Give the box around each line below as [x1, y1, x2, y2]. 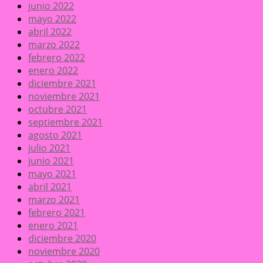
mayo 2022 [28, 12, 76, 26]
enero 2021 [28, 219, 78, 232]
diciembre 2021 [28, 77, 96, 90]
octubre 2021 [28, 103, 87, 116]
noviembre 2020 [28, 245, 100, 258]
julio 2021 [28, 141, 70, 155]
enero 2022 [28, 64, 78, 77]
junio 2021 [28, 154, 74, 168]
